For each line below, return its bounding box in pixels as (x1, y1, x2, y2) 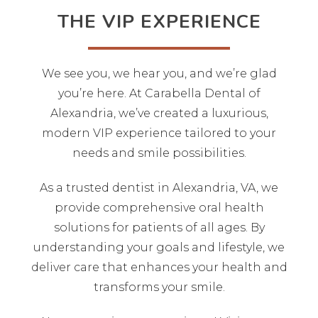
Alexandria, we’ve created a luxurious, (50, 106, 268, 120)
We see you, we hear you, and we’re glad (41, 66, 277, 80)
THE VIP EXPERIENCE (57, 9, 261, 34)
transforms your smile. (93, 280, 225, 294)
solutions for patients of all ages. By (53, 220, 265, 234)
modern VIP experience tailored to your (42, 126, 276, 140)
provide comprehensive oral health (54, 200, 264, 214)
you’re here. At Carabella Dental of (57, 86, 261, 100)
